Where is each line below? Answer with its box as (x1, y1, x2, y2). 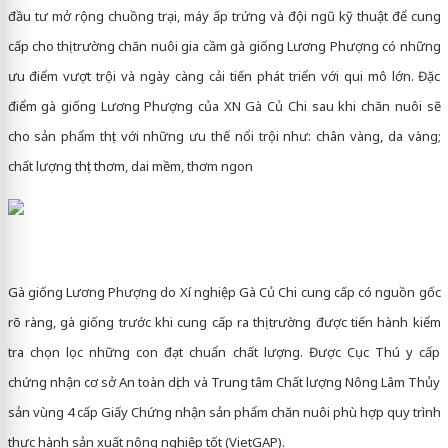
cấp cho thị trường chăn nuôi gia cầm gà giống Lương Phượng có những (7, 37, 441, 55)
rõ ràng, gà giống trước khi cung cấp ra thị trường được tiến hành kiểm (7, 313, 441, 331)
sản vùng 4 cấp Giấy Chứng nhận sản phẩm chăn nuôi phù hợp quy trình (7, 403, 441, 421)
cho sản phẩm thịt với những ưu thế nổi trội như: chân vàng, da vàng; (7, 127, 441, 145)
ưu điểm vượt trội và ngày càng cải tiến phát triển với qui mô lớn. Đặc (7, 67, 441, 85)
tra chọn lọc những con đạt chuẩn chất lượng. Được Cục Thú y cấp (7, 343, 441, 361)
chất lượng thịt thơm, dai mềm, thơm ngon (7, 157, 253, 175)
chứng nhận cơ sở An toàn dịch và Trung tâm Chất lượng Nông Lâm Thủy (7, 373, 441, 391)
